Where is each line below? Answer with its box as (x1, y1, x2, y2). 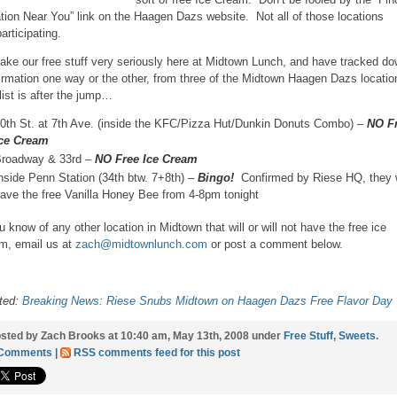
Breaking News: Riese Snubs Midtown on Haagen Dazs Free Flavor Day (22, 294, 393, 307)
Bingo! (198, 171, 234, 184)
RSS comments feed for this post (74, 346, 240, 359)
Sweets (339, 330, 376, 342)
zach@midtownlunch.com (75, 237, 207, 251)
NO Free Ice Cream (95, 152, 198, 166)
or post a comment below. (207, 237, 343, 251)
